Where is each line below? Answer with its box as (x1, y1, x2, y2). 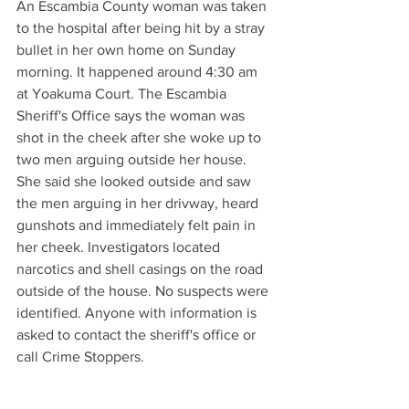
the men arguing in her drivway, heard (16, 195, 262, 211)
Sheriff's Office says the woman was (16, 108, 248, 123)
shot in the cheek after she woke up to (16, 130, 265, 145)
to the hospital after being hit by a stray (16, 20, 268, 36)
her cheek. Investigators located (16, 239, 224, 255)
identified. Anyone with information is (16, 305, 260, 320)
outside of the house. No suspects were (16, 283, 272, 299)
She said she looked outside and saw (16, 173, 255, 189)
